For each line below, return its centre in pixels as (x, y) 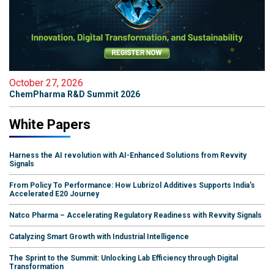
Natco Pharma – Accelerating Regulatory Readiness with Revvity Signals (135, 215)
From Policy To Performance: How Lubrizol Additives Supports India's (132, 185)
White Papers (50, 124)
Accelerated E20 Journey (54, 194)
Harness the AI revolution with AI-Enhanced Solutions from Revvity (128, 155)
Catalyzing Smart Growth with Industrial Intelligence (99, 236)
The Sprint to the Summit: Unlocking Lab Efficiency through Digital (124, 258)
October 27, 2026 (46, 83)
